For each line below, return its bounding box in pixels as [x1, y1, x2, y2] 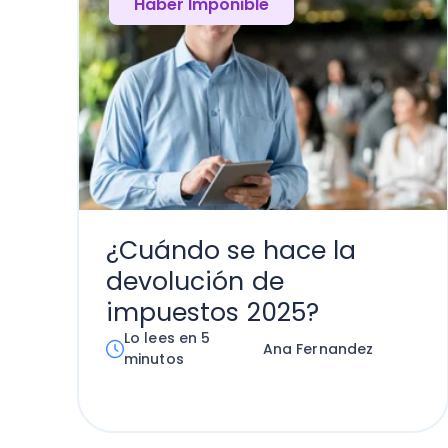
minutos [124, 349, 184, 369]
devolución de [105, 264, 284, 299]
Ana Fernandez [262, 338, 374, 359]
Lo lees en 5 [124, 328, 211, 348]
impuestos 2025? [105, 295, 320, 330]
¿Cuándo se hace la [105, 233, 357, 268]
